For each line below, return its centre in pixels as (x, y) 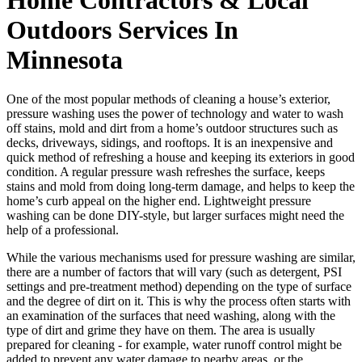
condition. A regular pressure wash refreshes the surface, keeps (166, 172)
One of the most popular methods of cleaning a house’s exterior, (168, 99)
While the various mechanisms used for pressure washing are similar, (181, 258)
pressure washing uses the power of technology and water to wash (175, 114)
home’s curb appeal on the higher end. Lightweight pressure (159, 201)
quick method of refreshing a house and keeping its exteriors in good (181, 158)
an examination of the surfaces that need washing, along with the (171, 316)
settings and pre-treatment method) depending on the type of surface (179, 287)
